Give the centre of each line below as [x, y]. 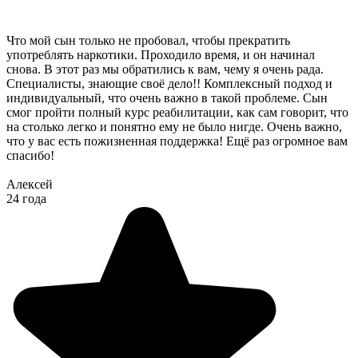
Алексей [30, 184]
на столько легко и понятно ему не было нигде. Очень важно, [174, 126]
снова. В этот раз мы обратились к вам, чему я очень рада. [165, 69]
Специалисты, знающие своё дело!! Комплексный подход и [169, 83]
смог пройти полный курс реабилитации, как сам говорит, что [177, 112]
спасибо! [30, 155]
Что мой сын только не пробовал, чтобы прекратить [148, 40]
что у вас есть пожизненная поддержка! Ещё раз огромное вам [177, 141]
